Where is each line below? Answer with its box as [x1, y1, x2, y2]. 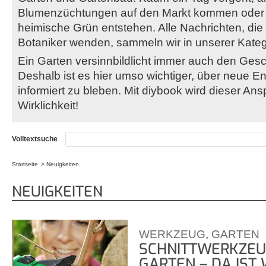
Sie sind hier [12, 172, 65, 185]
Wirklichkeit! [18, 99, 78, 112]
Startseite [12, 161, 38, 167]
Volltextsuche [12, 134, 59, 143]
